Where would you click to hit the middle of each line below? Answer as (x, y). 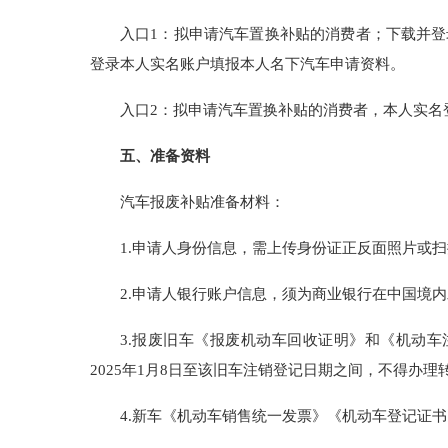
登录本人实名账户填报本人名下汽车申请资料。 (247, 64)
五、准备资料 (165, 156)
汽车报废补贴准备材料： (202, 202)
